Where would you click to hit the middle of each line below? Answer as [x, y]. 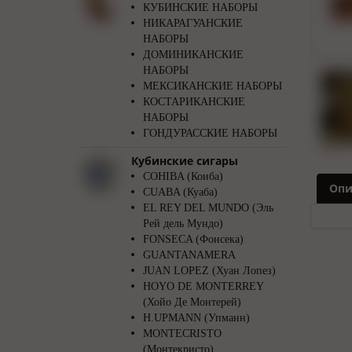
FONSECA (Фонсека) [193, 239]
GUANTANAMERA [189, 255]
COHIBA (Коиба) [183, 176]
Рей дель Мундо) [183, 224]
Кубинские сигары [185, 161]
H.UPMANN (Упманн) [196, 318]
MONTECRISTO [182, 334]
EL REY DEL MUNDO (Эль [208, 208]
